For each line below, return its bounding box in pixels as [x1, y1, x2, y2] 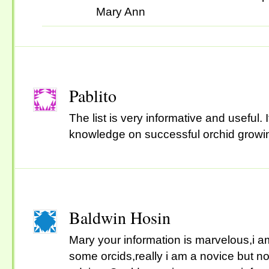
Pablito [69, 84, 116, 107]
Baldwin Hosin [69, 206, 171, 229]
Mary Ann [96, 5, 145, 18]
